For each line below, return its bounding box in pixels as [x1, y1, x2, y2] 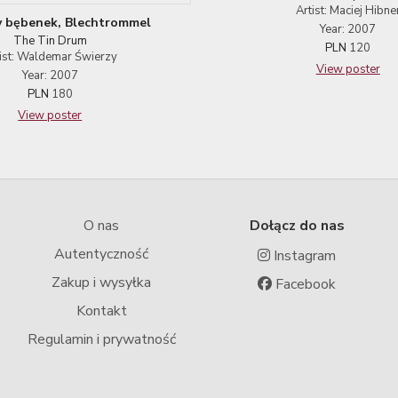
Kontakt [76, 300, 127, 321]
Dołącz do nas [249, 215, 345, 235]
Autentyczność [54, 243, 148, 264]
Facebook [272, 274, 336, 294]
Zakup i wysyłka [52, 272, 151, 292]
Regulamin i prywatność [27, 329, 176, 349]
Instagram [270, 245, 336, 266]
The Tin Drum [12, 32, 87, 49]
